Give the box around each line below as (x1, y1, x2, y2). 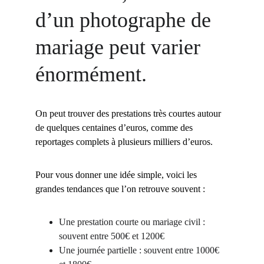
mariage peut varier (35, 35, 206, 59)
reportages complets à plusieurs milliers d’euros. (35, 137, 213, 147)
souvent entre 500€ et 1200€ (59, 231, 164, 241)
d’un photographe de (35, 8, 216, 32)
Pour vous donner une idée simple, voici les (35, 170, 199, 180)
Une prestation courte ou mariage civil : (59, 217, 207, 227)
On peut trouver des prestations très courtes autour (35, 108, 223, 118)
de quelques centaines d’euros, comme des (35, 123, 195, 133)
